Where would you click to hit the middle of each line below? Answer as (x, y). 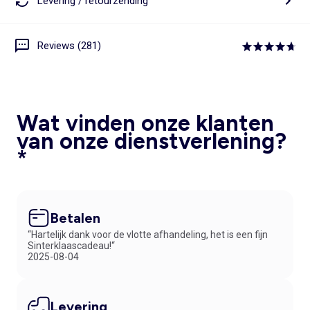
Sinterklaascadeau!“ (71, 246)
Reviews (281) (69, 45)
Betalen (75, 218)
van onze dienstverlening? (152, 142)
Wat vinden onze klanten (145, 124)
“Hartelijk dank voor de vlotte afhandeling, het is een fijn (148, 235)
